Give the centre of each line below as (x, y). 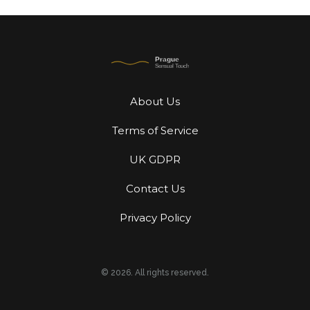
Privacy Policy (155, 217)
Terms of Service (155, 130)
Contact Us (155, 188)
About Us (155, 101)
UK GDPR (155, 159)
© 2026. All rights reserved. (155, 272)
